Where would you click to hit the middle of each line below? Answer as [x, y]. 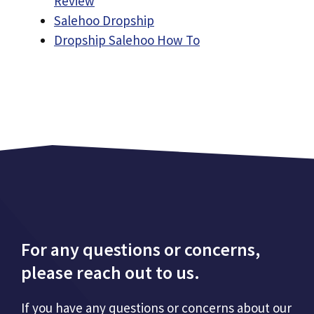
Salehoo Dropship [104, 20]
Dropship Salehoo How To [127, 40]
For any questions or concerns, [141, 249]
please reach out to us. [110, 272]
